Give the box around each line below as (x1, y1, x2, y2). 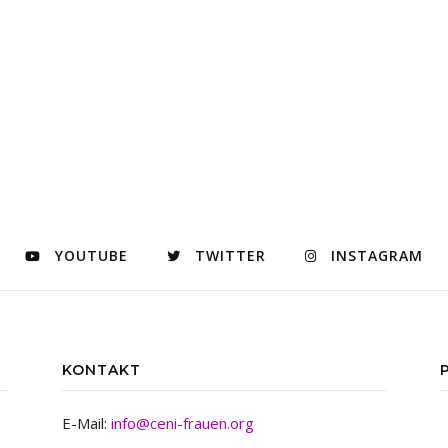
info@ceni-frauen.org (111, 413, 254, 433)
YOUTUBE (55, 246, 128, 265)
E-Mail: (62, 413, 111, 433)
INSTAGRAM (331, 246, 423, 265)
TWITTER (195, 246, 266, 265)
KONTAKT (62, 361, 141, 379)
